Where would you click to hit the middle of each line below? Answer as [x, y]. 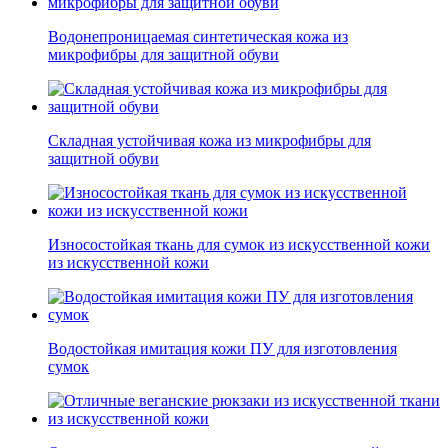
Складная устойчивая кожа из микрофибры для [209, 141]
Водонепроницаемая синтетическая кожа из [198, 37]
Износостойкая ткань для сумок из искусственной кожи [239, 245]
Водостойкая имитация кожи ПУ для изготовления [222, 349]
